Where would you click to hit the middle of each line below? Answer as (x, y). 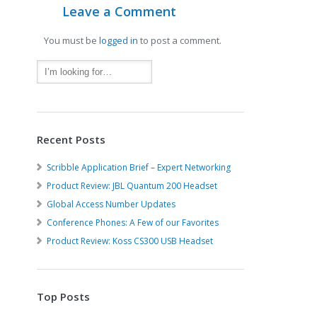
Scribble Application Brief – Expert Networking (139, 167)
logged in (119, 40)
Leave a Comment (120, 11)
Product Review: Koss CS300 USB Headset (130, 241)
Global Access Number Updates (111, 204)
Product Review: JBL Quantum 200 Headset (132, 186)
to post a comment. (180, 40)
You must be (72, 40)
